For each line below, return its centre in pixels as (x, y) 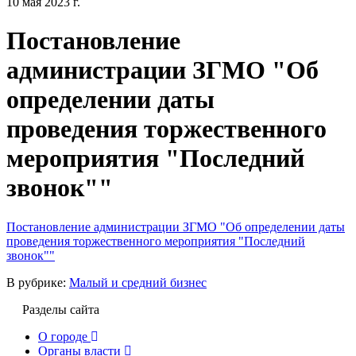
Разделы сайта (61, 309)
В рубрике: (38, 282)
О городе (63, 336)
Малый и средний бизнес (138, 282)
